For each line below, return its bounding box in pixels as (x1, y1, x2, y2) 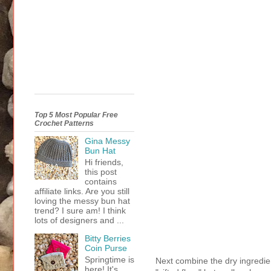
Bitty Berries (84, 233, 131, 244)
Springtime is (84, 254, 134, 264)
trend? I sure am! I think (34, 206, 126, 216)
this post (84, 167, 117, 177)
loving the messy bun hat (34, 196, 130, 206)
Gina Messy (84, 136, 130, 146)
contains (84, 177, 117, 187)
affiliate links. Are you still (34, 186, 129, 197)
